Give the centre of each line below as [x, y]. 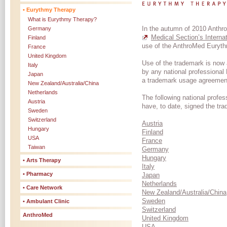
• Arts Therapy [42, 160]
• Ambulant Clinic [46, 201]
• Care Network [43, 187]
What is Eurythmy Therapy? [62, 19]
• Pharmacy [38, 174]
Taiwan [36, 147]
